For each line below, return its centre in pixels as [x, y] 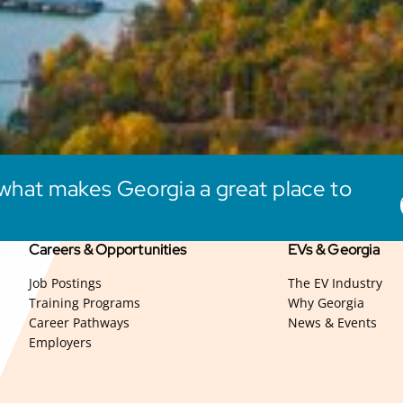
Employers [60, 343]
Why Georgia [326, 303]
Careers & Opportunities [108, 250]
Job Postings [65, 283]
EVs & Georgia [334, 250]
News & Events [332, 323]
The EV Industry [335, 283]
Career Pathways [79, 323]
